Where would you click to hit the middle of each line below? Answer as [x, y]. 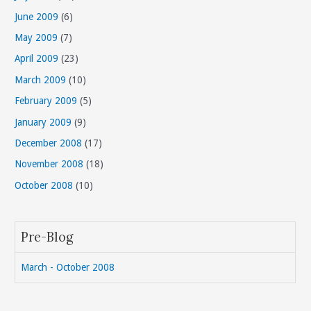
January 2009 [43, 122]
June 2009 [37, 16]
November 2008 [49, 164]
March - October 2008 [68, 268]
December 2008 [49, 143]
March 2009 [41, 79]
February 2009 [46, 101]
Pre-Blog [48, 237]
